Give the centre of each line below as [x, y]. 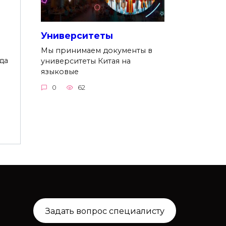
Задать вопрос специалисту [105, 211]
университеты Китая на [86, 61]
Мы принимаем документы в [97, 50]
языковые [60, 71]
